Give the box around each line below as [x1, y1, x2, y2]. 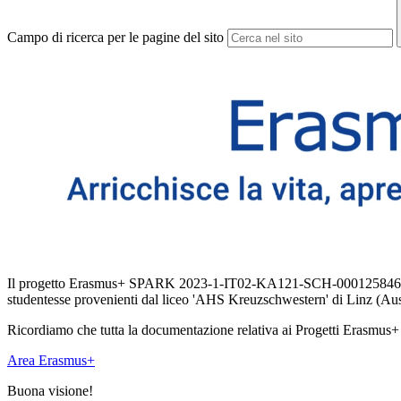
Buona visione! [7, 383, 93, 399]
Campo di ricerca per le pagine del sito [7, 30, 224, 46]
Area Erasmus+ [7, 353, 95, 369]
